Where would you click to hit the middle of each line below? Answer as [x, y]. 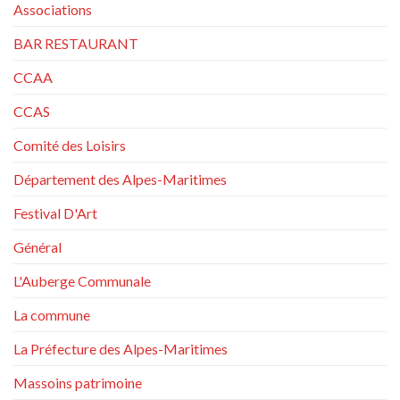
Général [37, 247]
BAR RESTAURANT [76, 44]
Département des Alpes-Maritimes [120, 179]
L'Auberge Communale [82, 281]
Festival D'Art [55, 213]
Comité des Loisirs [70, 146]
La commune [52, 315]
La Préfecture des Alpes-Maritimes [121, 349]
